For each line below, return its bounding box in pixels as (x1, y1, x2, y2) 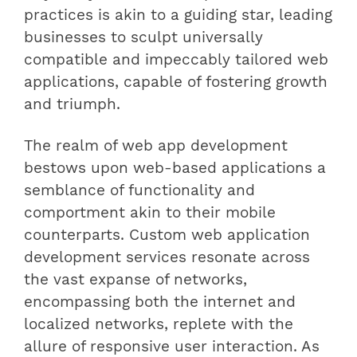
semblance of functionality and (24, 182, 255, 200)
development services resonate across (24, 249, 310, 267)
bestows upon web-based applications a (24, 159, 326, 178)
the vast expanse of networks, (24, 271, 247, 289)
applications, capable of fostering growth (24, 73, 328, 92)
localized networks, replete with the (24, 316, 293, 334)
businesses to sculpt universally (24, 29, 263, 47)
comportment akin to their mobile (24, 204, 276, 222)
